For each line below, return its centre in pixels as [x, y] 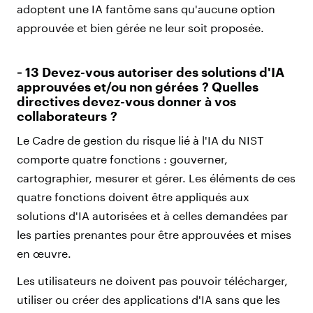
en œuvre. [44, 253]
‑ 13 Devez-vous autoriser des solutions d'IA [151, 72]
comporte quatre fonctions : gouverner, [122, 159]
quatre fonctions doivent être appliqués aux [133, 196]
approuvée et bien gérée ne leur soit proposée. [140, 27]
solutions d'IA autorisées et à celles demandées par [152, 215]
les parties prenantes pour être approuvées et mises [154, 234]
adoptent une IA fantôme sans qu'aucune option [146, 8]
